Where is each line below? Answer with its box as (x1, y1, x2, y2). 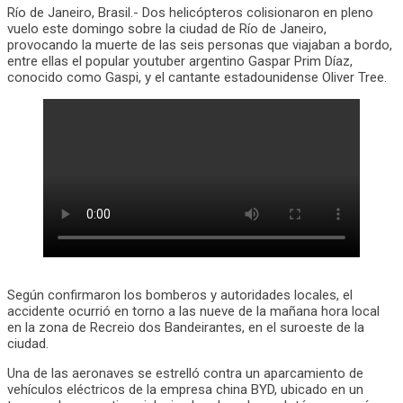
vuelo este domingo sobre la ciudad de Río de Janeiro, (7, 20, 327, 37)
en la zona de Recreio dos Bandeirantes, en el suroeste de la (7, 318, 364, 336)
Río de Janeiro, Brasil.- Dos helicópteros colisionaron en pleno (7, 4, 373, 21)
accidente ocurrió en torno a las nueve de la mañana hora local (7, 302, 380, 319)
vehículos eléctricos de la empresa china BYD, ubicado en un (7, 381, 363, 398)
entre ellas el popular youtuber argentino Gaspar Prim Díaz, (7, 52, 353, 69)
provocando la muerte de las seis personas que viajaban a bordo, (7, 36, 392, 53)
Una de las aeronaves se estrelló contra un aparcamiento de (7, 364, 363, 381)
